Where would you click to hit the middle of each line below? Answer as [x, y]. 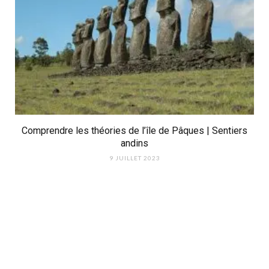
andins [134, 143]
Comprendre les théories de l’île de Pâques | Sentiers [134, 130]
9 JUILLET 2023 [134, 158]
